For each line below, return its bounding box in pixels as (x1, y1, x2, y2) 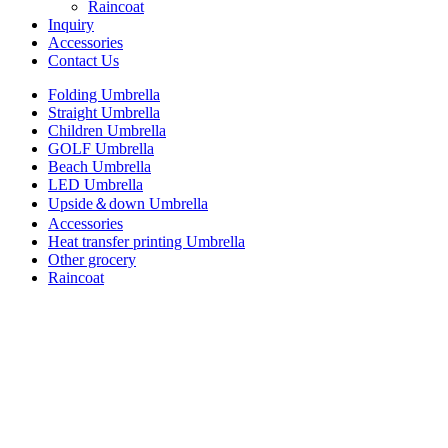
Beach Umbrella (48, 158, 151, 175)
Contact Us (48, 52, 119, 69)
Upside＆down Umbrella (48, 195, 208, 212)
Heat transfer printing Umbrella (48, 233, 245, 250)
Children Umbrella (48, 122, 166, 139)
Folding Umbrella (48, 86, 160, 103)
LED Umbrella (48, 176, 143, 193)
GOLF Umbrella (48, 140, 154, 157)
